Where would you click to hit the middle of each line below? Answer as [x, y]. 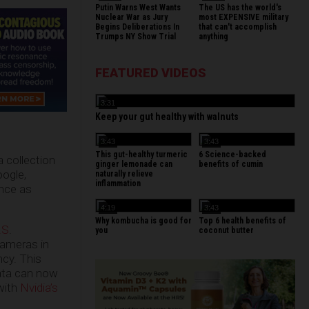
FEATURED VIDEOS [151, 73]
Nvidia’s [39, 287]
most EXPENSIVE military [243, 17]
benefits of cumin [231, 164]
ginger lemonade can [134, 164]
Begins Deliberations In [137, 27]
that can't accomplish [238, 27]
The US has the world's [240, 8]
